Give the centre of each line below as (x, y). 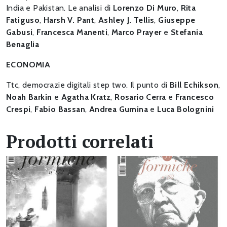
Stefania (187, 32)
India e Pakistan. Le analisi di (60, 8)
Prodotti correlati (80, 142)
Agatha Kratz (86, 97)
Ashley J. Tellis (126, 20)
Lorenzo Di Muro (145, 8)
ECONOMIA (28, 65)
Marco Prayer (136, 32)
